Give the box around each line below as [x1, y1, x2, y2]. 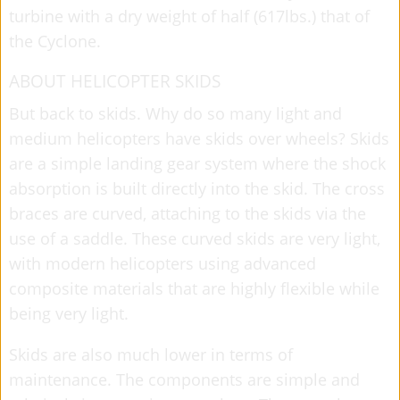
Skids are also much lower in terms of [9, 343, 293, 365]
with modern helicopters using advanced [9, 252, 316, 274]
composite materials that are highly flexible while [9, 277, 379, 299]
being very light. [9, 302, 129, 324]
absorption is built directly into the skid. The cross [9, 177, 385, 199]
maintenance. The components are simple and [9, 368, 360, 390]
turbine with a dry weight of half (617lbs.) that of [9, 4, 370, 27]
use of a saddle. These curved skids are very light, [9, 227, 380, 249]
